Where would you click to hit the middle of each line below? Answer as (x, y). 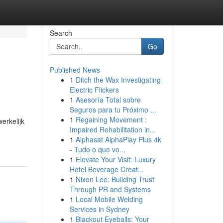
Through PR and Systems (110, 189)
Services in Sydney (99, 209)
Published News (75, 70)
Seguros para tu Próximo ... (113, 110)
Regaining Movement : (111, 119)
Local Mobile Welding (109, 199)
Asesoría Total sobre (108, 100)
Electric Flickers (94, 90)
